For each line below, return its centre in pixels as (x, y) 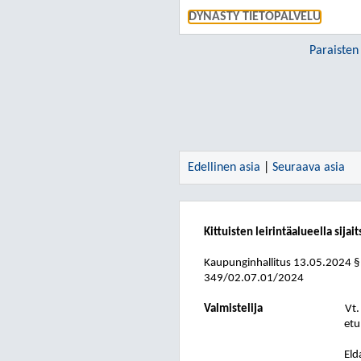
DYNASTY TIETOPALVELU (255, 17)
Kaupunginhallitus (247, 263)
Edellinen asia (224, 168)
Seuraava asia (309, 168)
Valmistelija (233, 309)
